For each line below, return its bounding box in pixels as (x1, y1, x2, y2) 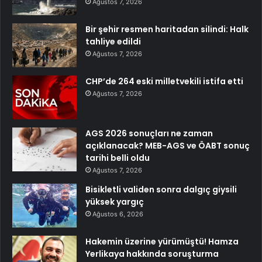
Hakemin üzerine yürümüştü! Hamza (85, 235, 239, 247)
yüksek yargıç (85, 195, 144, 208)
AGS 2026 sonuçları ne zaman (85, 127, 213, 139)
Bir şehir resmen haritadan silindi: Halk (85, 23, 249, 35)
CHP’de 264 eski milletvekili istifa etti (85, 75, 243, 87)
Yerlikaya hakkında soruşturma (85, 247, 219, 260)
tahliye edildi (85, 35, 141, 47)
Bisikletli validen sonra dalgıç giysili (85, 183, 237, 195)
